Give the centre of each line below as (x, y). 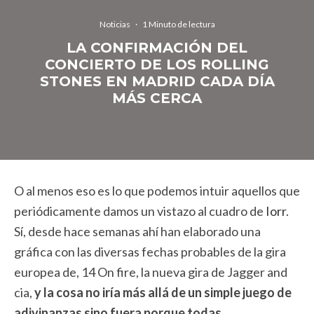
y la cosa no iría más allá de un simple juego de (163, 292)
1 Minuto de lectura (178, 24)
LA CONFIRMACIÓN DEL (157, 47)
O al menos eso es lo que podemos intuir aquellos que (157, 191)
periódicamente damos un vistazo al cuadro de (140, 211)
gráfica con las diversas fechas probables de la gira (150, 252)
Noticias (115, 24)
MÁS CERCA (157, 98)
